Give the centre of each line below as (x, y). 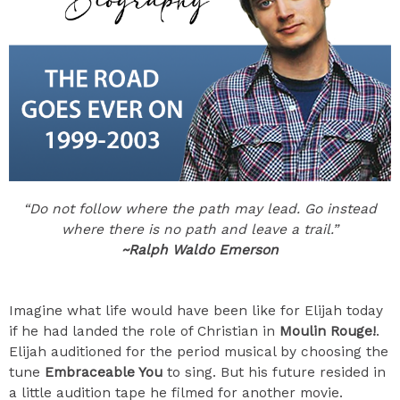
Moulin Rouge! (328, 331)
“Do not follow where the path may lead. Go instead (200, 208)
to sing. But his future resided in (274, 372)
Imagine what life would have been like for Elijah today (196, 310)
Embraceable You (104, 372)
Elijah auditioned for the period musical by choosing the (199, 351)
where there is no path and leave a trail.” (200, 229)
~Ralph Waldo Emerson (200, 250)
